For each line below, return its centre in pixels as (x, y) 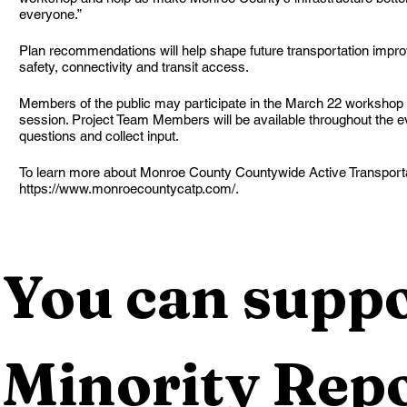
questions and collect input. (99, 135)
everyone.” (50, 14)
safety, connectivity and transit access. (134, 66)
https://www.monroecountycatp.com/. (129, 188)
